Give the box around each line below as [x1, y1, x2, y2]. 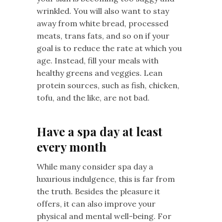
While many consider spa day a [37, 161, 153, 171]
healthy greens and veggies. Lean [37, 67, 163, 78]
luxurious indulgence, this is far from [37, 173, 175, 184]
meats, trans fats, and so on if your [37, 30, 169, 41]
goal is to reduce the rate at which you [37, 43, 182, 53]
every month [37, 138, 107, 155]
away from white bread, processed [37, 18, 168, 28]
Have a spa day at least [37, 123, 163, 139]
